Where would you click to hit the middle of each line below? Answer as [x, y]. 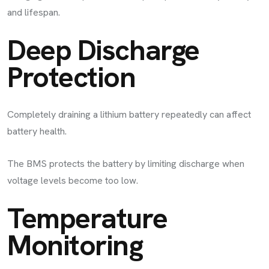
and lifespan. [34, 12]
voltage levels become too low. [73, 180]
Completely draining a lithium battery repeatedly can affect [129, 114]
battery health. [37, 131]
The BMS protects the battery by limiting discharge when [126, 163]
